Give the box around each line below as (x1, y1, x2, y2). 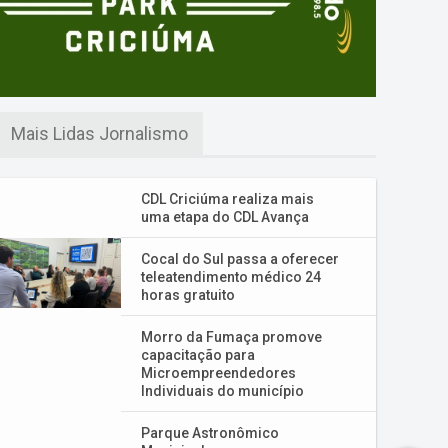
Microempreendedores (141, 365, 296, 381)
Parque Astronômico (141, 425, 279, 441)
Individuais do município (141, 383, 304, 399)
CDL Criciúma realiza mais (141, 191, 314, 207)
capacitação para (141, 347, 255, 363)
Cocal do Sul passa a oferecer (141, 251, 339, 267)
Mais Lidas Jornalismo (11, 123, 188, 144)
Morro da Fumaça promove (141, 329, 322, 345)
